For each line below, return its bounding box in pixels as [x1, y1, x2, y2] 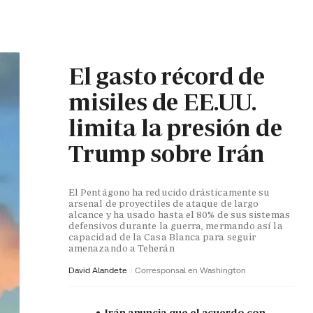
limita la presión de [68, 112, 282, 144]
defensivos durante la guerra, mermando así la [68, 219, 283, 233]
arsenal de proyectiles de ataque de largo [68, 197, 259, 210]
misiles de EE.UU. [68, 87, 257, 118]
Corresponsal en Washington [135, 265, 246, 276]
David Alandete [68, 265, 129, 276]
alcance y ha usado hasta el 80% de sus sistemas [68, 208, 290, 221]
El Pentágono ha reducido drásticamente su [68, 186, 270, 199]
